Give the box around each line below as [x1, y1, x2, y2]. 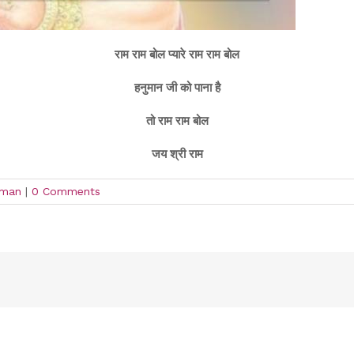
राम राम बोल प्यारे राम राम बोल [115, 47, 239, 62]
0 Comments [32, 184, 100, 198]
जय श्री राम [151, 146, 203, 161]
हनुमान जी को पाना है [134, 80, 220, 95]
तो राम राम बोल [145, 113, 209, 128]
